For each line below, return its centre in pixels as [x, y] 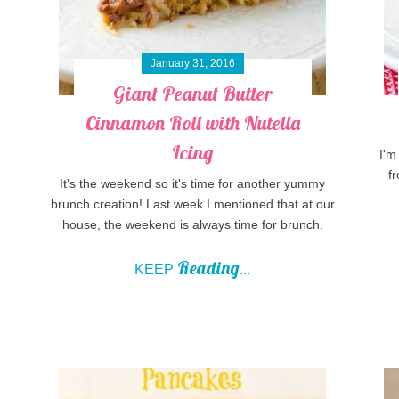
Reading [209, 267]
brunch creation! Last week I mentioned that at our [192, 204]
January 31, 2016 [192, 63]
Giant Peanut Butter [193, 93]
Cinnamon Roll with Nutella [192, 122]
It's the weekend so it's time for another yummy [193, 183]
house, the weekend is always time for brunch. [192, 224]
